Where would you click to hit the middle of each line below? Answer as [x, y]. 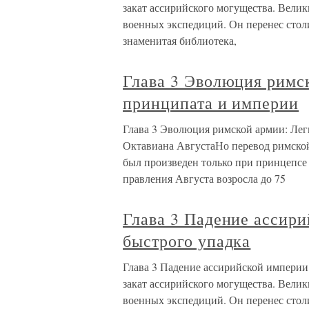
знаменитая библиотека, [180, 41]
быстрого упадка [187, 241]
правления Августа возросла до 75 [204, 179]
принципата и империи [211, 103]
